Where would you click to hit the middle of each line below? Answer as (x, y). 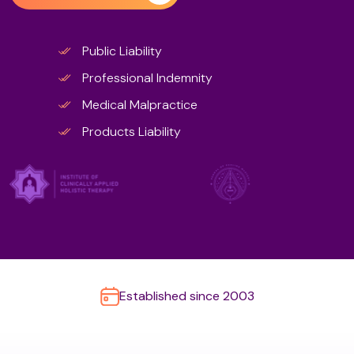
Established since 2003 (187, 296)
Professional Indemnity (147, 78)
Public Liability (122, 51)
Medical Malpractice (140, 105)
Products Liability (132, 132)
